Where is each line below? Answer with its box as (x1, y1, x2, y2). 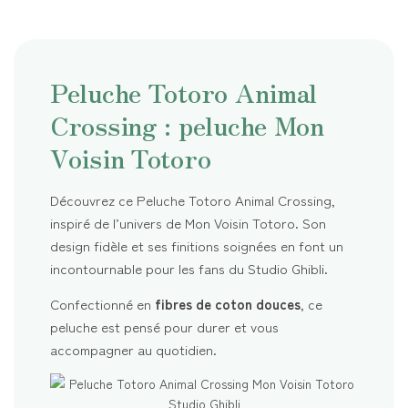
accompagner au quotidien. (50, 339, 217, 359)
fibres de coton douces (155, 293, 301, 313)
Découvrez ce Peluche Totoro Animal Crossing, (50, 189, 335, 209)
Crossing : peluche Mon (50, 106, 324, 143)
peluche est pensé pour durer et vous (50, 316, 279, 336)
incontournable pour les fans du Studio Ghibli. (50, 258, 328, 278)
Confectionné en (50, 293, 155, 313)
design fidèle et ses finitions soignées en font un (50, 235, 343, 255)
